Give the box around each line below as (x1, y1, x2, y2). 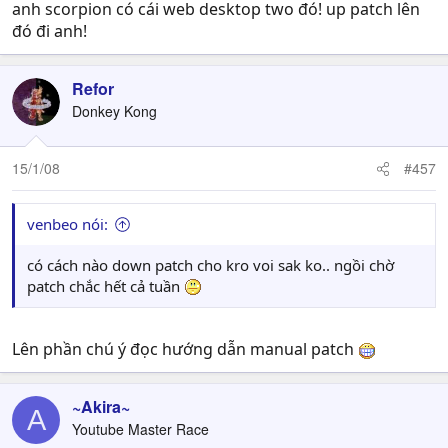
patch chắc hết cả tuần (27, 276, 184, 296)
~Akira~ (72, 395, 130, 418)
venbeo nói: (27, 214, 108, 234)
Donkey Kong (72, 101, 157, 121)
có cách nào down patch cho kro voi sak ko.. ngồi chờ (27, 255, 394, 275)
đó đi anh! (12, 20, 87, 42)
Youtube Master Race (72, 419, 209, 439)
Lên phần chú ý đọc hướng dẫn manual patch (12, 338, 358, 360)
